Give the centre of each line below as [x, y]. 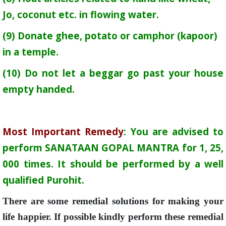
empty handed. [39, 89]
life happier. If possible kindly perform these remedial [113, 217]
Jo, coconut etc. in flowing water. [81, 14]
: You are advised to [174, 131]
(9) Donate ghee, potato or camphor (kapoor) [110, 36]
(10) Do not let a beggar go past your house [113, 73]
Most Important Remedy [63, 131]
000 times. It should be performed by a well [113, 164]
